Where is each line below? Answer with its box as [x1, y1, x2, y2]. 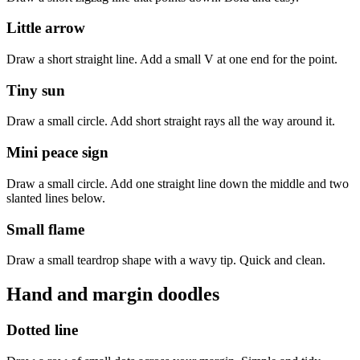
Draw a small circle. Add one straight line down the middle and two [6, 176, 349, 190]
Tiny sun [6, 81, 65, 99]
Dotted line [6, 321, 78, 339]
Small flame [6, 220, 84, 238]
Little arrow [6, 19, 85, 37]
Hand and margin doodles [6, 284, 219, 305]
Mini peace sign [6, 144, 108, 162]
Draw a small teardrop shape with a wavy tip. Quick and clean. [6, 253, 325, 268]
